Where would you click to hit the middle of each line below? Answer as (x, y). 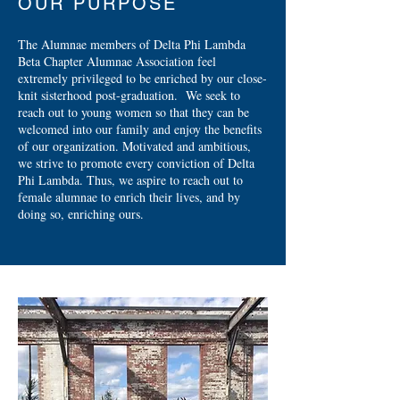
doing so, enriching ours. (81, 214)
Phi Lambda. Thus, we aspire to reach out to (130, 180)
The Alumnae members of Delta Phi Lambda (132, 44)
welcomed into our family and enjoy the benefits (140, 129)
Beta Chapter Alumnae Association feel (117, 61)
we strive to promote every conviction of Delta (136, 163)
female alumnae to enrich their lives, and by (129, 197)
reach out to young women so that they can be (133, 112)
